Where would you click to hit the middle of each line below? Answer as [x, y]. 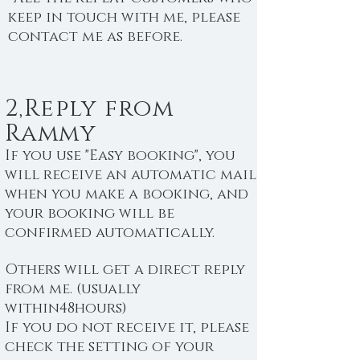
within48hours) [66, 309]
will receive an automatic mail [131, 175]
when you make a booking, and [127, 194]
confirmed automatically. [110, 233]
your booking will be [90, 214]
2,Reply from [90, 109]
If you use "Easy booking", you [120, 156]
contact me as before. [95, 37]
